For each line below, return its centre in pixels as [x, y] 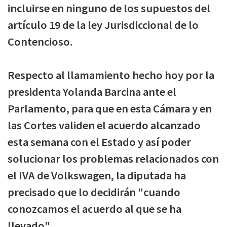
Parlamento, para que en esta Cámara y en [110, 108]
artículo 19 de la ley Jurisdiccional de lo [103, 25]
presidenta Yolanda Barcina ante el [92, 91]
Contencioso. [40, 41]
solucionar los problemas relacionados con [113, 158]
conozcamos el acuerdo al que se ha [94, 209]
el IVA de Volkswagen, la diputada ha [97, 175]
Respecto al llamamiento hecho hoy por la [111, 75]
